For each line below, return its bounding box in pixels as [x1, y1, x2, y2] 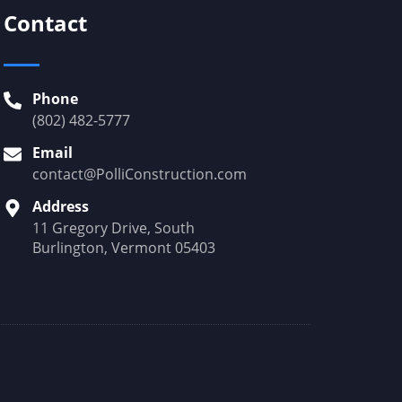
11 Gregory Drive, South [31, 218, 195, 238]
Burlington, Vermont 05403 [31, 238, 215, 258]
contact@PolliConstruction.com [31, 164, 247, 184]
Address [31, 197, 89, 216]
